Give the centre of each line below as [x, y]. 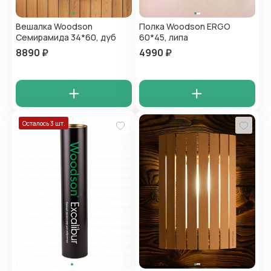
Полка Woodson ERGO [185, 27]
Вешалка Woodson [54, 27]
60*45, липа [164, 38]
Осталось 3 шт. [44, 123]
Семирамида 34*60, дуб [66, 38]
